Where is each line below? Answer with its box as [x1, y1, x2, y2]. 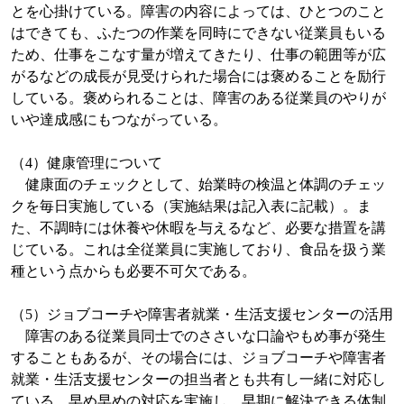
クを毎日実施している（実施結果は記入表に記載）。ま [10, 198, 372, 215]
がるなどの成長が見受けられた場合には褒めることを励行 [10, 69, 386, 85]
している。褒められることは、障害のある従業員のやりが [10, 90, 386, 106]
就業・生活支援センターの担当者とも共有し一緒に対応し [10, 372, 386, 388]
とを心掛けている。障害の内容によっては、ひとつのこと [10, 4, 386, 20]
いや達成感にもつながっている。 [10, 112, 227, 128]
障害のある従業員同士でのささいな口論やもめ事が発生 [10, 328, 386, 344]
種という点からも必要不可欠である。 [10, 263, 256, 280]
